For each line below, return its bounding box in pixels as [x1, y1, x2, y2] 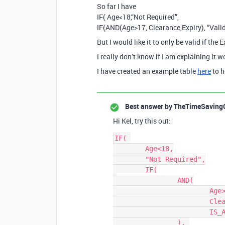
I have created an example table [97, 66, 197, 76]
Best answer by [125, 101, 172, 111]
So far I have [97, 2, 136, 11]
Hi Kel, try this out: [113, 116, 171, 126]
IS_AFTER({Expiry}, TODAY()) [113, 208, 209, 216]
